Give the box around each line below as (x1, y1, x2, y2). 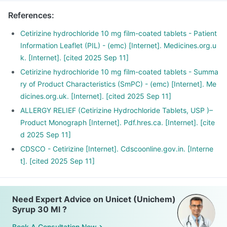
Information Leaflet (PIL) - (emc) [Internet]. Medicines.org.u (20, 41, 216, 50)
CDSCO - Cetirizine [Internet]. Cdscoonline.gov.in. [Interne (20, 144, 213, 153)
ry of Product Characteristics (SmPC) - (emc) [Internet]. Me (20, 80, 216, 88)
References (8, 10, 52, 20)
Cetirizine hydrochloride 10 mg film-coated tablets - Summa (20, 67, 218, 76)
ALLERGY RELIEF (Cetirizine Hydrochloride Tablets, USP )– (20, 106, 213, 115)
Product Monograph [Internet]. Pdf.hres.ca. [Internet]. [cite (20, 118, 215, 127)
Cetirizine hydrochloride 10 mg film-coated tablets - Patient (20, 29, 217, 37)
